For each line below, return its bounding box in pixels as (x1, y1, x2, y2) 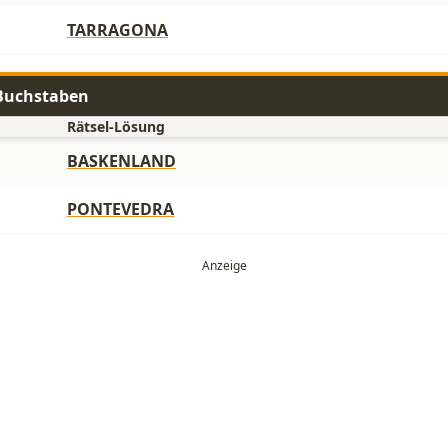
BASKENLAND (67, 150, 176, 172)
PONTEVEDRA (67, 198, 174, 220)
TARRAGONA (67, 19, 168, 41)
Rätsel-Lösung (67, 117, 165, 136)
